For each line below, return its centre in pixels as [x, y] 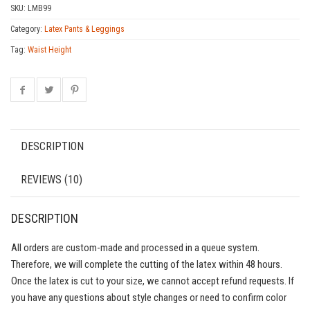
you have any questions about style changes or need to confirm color [149, 297]
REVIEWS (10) [52, 179]
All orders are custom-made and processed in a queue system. [135, 247]
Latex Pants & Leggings [84, 29]
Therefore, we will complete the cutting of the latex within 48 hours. [147, 264]
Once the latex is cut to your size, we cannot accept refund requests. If [153, 281]
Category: [27, 29]
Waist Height [49, 49]
